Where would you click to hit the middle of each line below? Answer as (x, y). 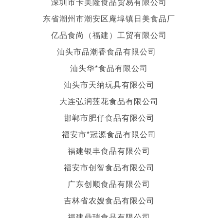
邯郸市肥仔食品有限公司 (109, 117)
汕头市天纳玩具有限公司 (109, 84)
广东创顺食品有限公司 (109, 183)
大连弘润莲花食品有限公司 (109, 101)
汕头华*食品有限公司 (109, 68)
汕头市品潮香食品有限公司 (109, 51)
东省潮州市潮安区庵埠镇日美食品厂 (109, 18)
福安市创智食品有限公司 (109, 167)
